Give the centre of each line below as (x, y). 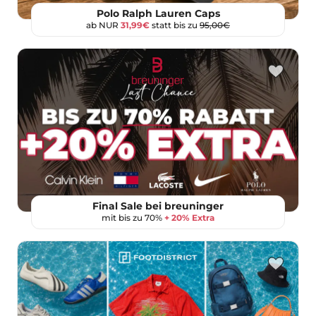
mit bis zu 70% (133, 218)
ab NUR (103, 25)
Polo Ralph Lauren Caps (158, 14)
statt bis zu (175, 25)
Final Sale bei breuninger (158, 206)
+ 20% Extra (189, 218)
